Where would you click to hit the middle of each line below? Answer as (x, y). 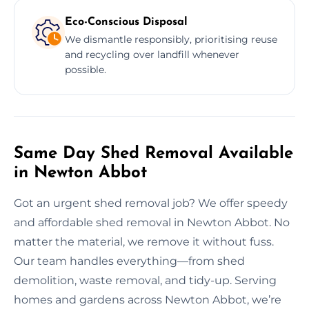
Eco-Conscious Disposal (126, 22)
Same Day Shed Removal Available (153, 153)
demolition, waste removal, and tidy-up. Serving (145, 280)
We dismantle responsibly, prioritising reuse (171, 39)
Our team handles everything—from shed (129, 261)
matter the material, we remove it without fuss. (144, 241)
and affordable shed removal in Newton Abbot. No (152, 222)
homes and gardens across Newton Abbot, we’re (148, 299)
